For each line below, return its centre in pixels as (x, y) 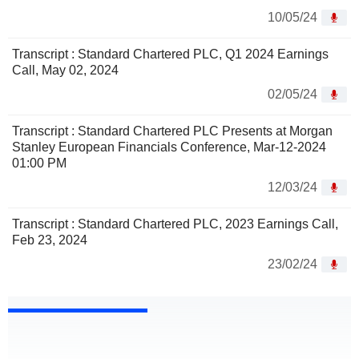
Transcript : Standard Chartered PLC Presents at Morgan (172, 131)
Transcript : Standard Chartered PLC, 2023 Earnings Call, (175, 224)
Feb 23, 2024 (50, 240)
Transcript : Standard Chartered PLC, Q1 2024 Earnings (170, 54)
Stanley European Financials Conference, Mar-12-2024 (169, 147)
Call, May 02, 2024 (65, 71)
